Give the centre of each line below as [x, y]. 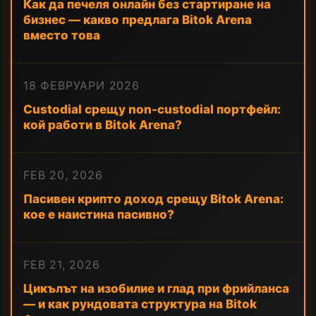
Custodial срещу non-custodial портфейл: [152, 109]
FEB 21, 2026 [62, 265]
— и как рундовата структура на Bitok [140, 304]
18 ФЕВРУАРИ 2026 [81, 85]
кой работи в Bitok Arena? [103, 125]
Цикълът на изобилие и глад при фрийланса [156, 288]
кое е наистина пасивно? [99, 214]
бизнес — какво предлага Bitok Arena [138, 20]
